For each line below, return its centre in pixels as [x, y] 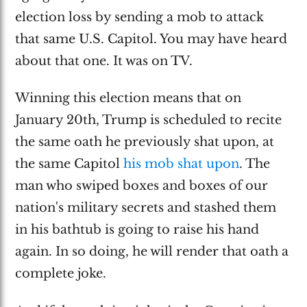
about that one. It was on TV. [104, 61]
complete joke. [61, 274]
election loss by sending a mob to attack [140, 17]
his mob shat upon [182, 164]
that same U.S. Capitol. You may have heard [151, 39]
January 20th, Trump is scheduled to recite [149, 120]
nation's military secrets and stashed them [146, 208]
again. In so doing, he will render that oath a [152, 252]
